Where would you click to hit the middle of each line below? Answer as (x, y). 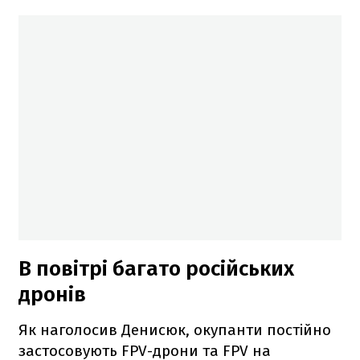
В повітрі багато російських (156, 268)
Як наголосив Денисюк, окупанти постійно (175, 329)
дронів (52, 294)
